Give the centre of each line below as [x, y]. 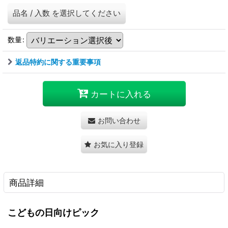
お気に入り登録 [119, 144]
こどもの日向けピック [53, 212]
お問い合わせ [119, 120]
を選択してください [86, 13]
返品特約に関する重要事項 [58, 62]
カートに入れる [121, 94]
